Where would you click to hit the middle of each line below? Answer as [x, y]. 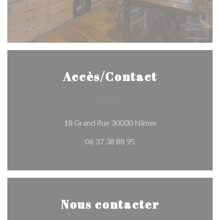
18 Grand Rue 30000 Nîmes [110, 123]
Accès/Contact [110, 77]
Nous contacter [110, 204]
